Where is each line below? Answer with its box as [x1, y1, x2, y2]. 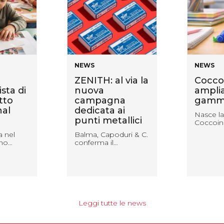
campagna [74, 95, 125, 106]
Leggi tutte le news [78, 198, 146, 208]
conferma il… [74, 138, 118, 147]
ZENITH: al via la [74, 75, 148, 86]
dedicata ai [74, 105, 125, 116]
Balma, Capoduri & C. [74, 130, 148, 139]
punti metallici [74, 115, 142, 126]
